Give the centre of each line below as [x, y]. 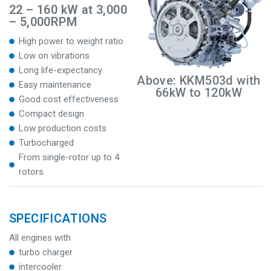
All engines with [40, 238]
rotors [31, 172]
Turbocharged [47, 143]
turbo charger [46, 252]
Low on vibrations [54, 56]
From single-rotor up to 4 [69, 157]
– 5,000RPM [43, 22]
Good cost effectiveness [69, 99]
